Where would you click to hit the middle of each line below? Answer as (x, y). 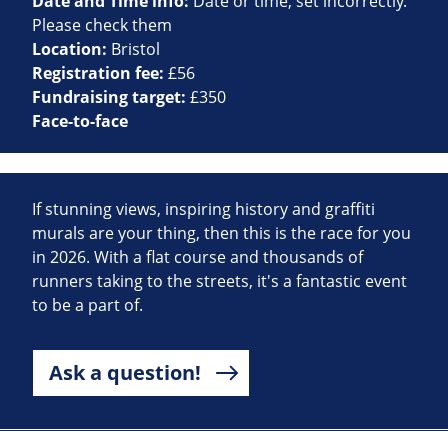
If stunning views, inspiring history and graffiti (203, 209)
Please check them (102, 25)
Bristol (135, 49)
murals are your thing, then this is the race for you (221, 233)
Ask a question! (125, 373)
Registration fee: (100, 73)
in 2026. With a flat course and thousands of (197, 257)
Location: (71, 49)
